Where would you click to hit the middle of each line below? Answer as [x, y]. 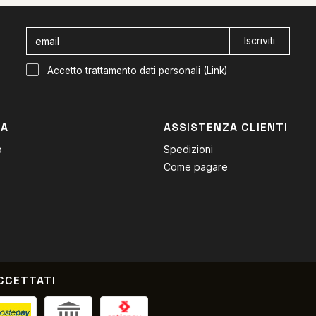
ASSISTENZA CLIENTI [226, 128]
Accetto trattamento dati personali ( [127, 71]
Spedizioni [188, 150]
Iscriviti [260, 41]
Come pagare [196, 167]
